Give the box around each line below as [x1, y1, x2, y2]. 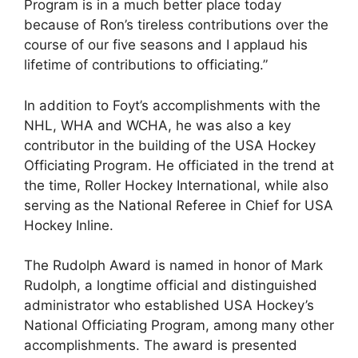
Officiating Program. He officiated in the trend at [24, 157, 334, 173]
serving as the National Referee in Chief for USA [24, 197, 333, 213]
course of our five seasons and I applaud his [24, 37, 308, 53]
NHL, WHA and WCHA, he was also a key [24, 117, 291, 133]
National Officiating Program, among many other [24, 317, 334, 333]
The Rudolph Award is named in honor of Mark [24, 257, 323, 273]
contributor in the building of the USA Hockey [24, 137, 316, 153]
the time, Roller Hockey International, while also [24, 177, 328, 193]
